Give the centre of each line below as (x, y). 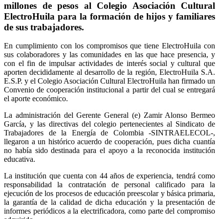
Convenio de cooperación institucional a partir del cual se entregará (109, 90)
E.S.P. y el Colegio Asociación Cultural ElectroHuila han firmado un (109, 81)
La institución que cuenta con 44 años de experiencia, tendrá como (109, 176)
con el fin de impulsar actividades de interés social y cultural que (109, 64)
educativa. (20, 159)
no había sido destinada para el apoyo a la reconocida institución (109, 151)
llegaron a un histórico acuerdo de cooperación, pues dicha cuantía (109, 142)
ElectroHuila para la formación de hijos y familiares (109, 16)
